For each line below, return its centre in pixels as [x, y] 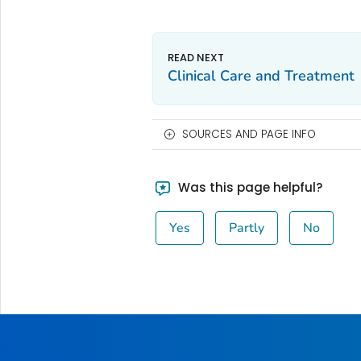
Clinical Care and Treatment [261, 76]
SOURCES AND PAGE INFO [249, 135]
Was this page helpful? [249, 188]
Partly [247, 228]
